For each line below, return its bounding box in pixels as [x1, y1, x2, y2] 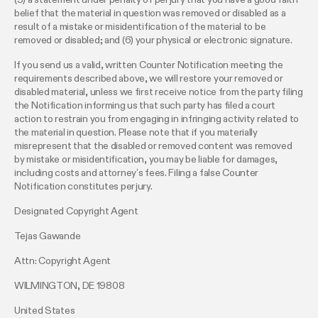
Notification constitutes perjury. [14, 181, 153, 192]
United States [14, 305, 75, 316]
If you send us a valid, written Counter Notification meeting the [14, 60, 283, 70]
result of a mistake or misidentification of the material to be [14, 21, 266, 32]
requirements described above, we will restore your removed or [14, 73, 283, 84]
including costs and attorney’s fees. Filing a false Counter [14, 168, 259, 178]
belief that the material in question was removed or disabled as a [14, 8, 286, 18]
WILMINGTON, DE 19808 [14, 280, 125, 291]
